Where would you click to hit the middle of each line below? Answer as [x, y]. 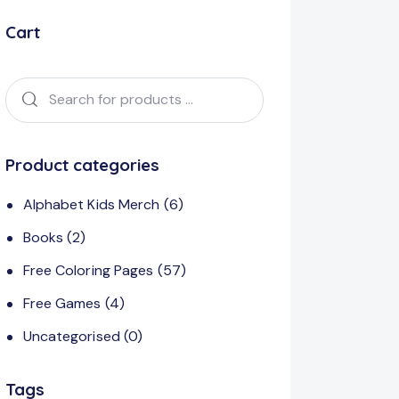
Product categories [83, 164]
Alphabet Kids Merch [91, 204]
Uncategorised [71, 336]
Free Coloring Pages [88, 270]
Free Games [62, 303]
